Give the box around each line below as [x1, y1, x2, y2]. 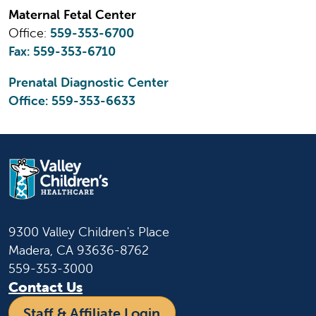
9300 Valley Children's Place [8, 224, 169, 241]
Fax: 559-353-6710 [8, 42, 116, 59]
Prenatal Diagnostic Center [8, 73, 169, 90]
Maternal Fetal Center [8, 6, 136, 23]
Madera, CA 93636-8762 [8, 242, 149, 259]
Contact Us [8, 278, 83, 296]
